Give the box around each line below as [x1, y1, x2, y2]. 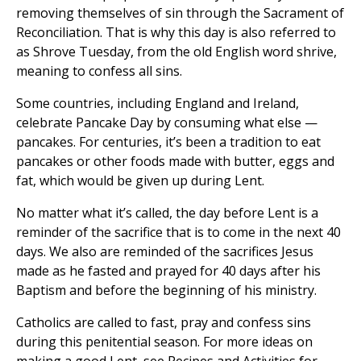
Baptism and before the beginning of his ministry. [16, 280, 317, 299]
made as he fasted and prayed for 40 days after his [16, 261, 321, 280]
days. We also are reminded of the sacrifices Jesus [16, 242, 313, 260]
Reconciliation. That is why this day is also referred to [16, 23, 336, 41]
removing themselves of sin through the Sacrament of [16, 3, 344, 22]
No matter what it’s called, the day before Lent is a [16, 203, 318, 222]
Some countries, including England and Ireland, [16, 93, 299, 112]
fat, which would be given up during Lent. [16, 171, 264, 189]
